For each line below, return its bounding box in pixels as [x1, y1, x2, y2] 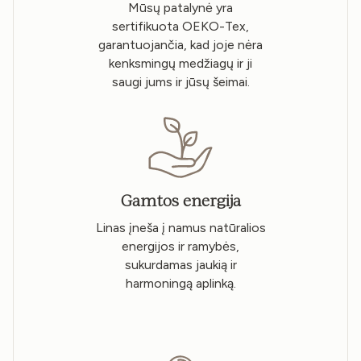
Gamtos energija [120, 191, 241, 211]
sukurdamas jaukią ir [124, 257, 237, 273]
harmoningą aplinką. [125, 276, 236, 292]
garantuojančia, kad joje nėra [98, 36, 263, 52]
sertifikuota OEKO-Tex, [112, 18, 249, 34]
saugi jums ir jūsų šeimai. [111, 73, 250, 89]
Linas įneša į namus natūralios [95, 220, 266, 236]
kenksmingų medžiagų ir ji [109, 55, 252, 71]
